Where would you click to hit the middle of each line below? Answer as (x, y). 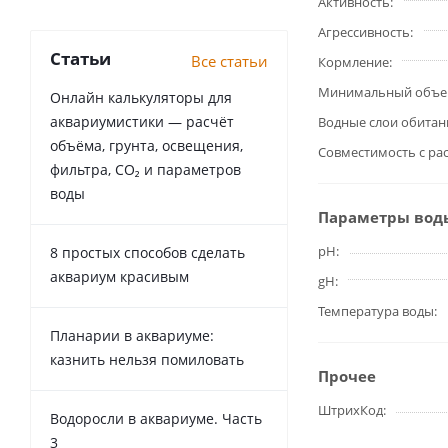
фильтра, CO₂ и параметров (145, 169)
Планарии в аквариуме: (132, 335)
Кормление (353, 62)
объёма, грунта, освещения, (146, 145)
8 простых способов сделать (147, 252)
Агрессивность (364, 32)
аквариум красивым (119, 276)
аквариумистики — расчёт (142, 121)
